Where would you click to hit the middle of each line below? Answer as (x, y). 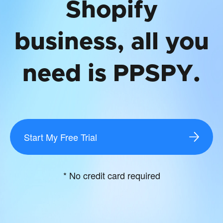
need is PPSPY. (111, 74)
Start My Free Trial (60, 137)
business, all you (111, 42)
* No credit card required (111, 175)
